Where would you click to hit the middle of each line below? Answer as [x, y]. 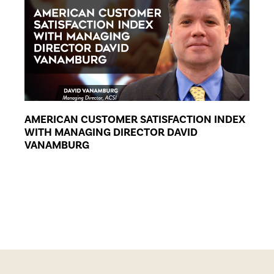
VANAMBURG [57, 145]
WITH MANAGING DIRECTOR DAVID [111, 132]
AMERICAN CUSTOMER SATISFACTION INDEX [135, 119]
